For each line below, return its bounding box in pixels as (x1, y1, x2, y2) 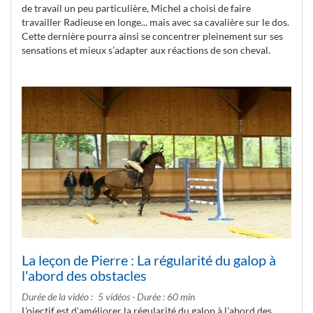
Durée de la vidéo (22, 290, 91, 303)
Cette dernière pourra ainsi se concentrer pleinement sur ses (22, 29, 283, 42)
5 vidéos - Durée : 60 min (98, 290, 195, 303)
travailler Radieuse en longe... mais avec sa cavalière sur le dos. (22, 15, 289, 28)
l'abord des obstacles (22, 266, 147, 284)
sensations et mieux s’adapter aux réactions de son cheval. (22, 43, 270, 56)
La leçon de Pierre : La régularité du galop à (22, 251, 276, 268)
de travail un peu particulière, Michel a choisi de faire (22, 1, 251, 14)
